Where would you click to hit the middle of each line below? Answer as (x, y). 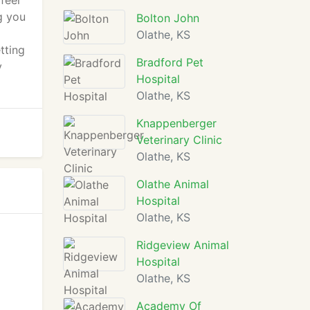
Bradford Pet (170, 62)
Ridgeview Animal (183, 245)
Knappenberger (176, 123)
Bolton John (168, 18)
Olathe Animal (173, 184)
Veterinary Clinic (179, 140)
